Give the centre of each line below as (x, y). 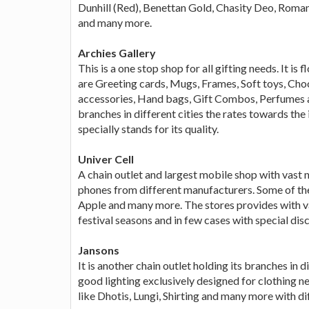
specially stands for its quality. (148, 128)
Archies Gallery (117, 52)
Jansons (99, 250)
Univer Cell (106, 159)
